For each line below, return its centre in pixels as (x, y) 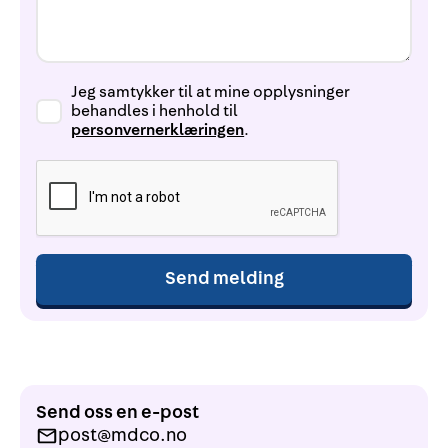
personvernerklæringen (158, 129)
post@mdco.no (123, 435)
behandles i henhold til (155, 110)
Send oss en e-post (117, 412)
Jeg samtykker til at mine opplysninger (211, 91)
